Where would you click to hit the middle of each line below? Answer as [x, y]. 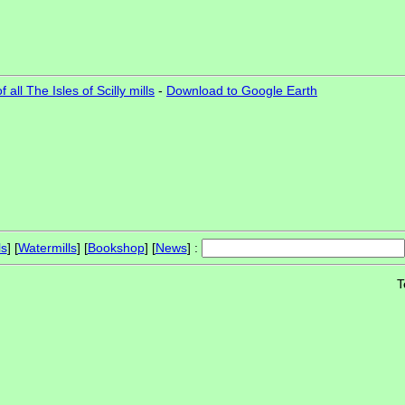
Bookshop [116, 248]
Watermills [47, 248]
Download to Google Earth [242, 91]
